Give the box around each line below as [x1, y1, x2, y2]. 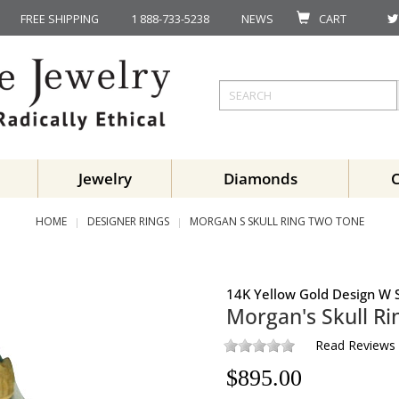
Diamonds [223, 168, 297, 189]
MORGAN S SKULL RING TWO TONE [189, 214, 364, 229]
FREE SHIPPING [20, 11, 99, 27]
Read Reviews [315, 337, 395, 354]
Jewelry [77, 168, 132, 189]
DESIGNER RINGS [86, 214, 169, 229]
